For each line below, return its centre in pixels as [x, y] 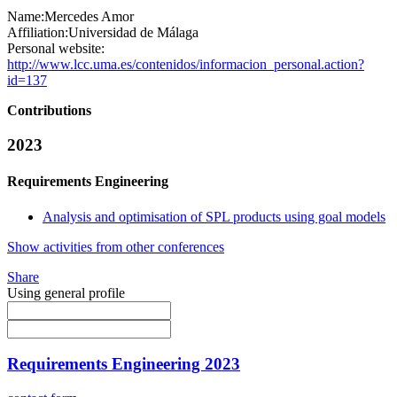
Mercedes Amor [89, 17]
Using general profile [66, 292]
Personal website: [56, 49]
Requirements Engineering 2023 [124, 364]
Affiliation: [38, 33]
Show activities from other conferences [116, 246]
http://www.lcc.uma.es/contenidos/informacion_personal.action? [186, 65]
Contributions [49, 111]
